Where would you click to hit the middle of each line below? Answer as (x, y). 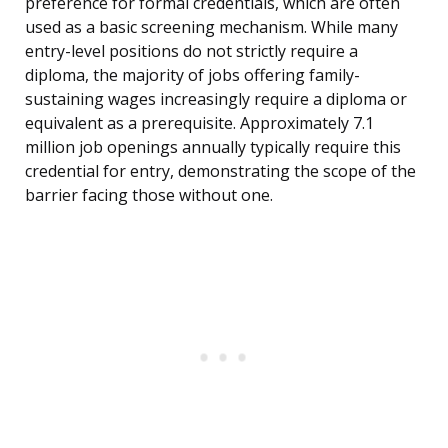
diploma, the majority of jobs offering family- (192, 75)
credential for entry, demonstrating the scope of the (220, 171)
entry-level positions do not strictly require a (191, 51)
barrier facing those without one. (149, 195)
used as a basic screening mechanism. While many (211, 27)
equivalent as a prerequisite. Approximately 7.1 (199, 123)
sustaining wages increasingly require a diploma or (216, 99)
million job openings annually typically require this (213, 147)
